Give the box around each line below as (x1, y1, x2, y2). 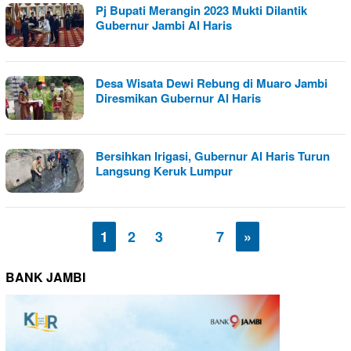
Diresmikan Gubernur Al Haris (96, 89, 261, 107)
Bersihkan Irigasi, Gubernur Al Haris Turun (96, 147, 330, 165)
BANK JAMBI (5, 268, 85, 286)
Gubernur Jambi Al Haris (96, 16, 232, 34)
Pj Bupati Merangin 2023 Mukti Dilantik (96, 2, 307, 19)
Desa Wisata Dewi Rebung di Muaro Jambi (96, 74, 327, 92)
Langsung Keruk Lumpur (96, 162, 233, 179)
